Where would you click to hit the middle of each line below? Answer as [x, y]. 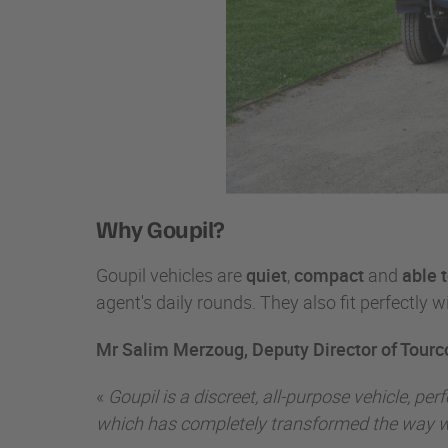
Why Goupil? [163, 228]
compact [329, 275]
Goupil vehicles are [171, 275]
